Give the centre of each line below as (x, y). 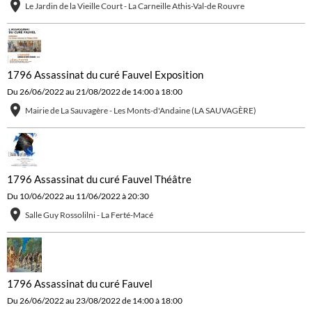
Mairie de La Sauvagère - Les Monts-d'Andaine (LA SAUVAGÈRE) (141, 111)
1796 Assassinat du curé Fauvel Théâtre (99, 179)
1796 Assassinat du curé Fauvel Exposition (105, 75)
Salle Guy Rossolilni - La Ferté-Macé (89, 215)
